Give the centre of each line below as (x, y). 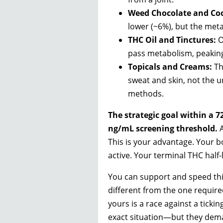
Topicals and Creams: (170, 67)
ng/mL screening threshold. (163, 129)
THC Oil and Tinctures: (172, 40)
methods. (146, 94)
